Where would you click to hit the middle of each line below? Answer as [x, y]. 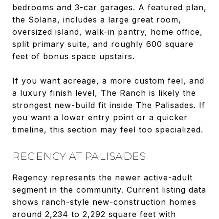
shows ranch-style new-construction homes [104, 202]
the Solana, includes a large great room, [97, 19]
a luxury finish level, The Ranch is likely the [104, 93]
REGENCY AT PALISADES [79, 156]
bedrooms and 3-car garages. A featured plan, [109, 7]
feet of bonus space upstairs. [74, 56]
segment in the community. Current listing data [109, 189]
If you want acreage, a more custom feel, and [108, 80]
